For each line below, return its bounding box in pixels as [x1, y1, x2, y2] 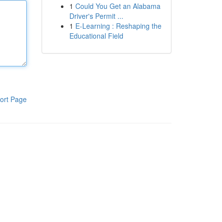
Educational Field [69, 31, 123, 41]
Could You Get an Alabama [75, 1, 161, 11]
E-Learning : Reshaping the [75, 21, 162, 31]
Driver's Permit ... [69, 11, 123, 21]
